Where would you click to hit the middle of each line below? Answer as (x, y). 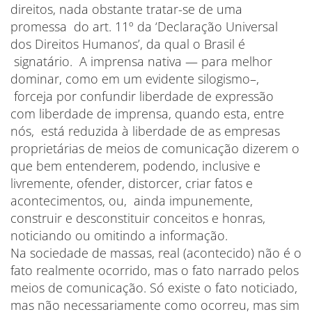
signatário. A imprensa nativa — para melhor (141, 61)
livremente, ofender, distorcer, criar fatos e (132, 183)
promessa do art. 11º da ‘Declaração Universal (144, 26)
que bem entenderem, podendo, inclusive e (135, 166)
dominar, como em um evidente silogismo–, (135, 79)
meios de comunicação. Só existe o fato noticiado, (154, 288)
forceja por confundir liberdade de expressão (142, 96)
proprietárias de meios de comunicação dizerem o (155, 148)
